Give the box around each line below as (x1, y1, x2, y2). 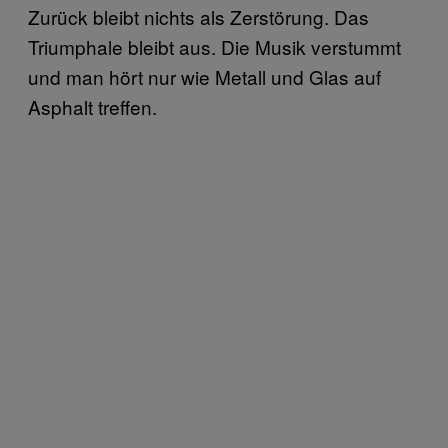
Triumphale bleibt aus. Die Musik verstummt (28, 32, 401, 60)
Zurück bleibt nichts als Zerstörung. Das (28, 2, 369, 30)
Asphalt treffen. (28, 92, 157, 120)
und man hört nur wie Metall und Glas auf (28, 62, 381, 90)
